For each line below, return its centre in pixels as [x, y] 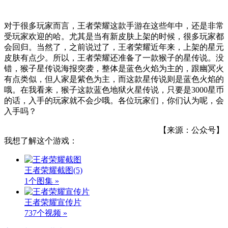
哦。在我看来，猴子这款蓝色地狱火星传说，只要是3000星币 [114, 90]
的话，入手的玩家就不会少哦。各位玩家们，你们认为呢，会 [114, 100]
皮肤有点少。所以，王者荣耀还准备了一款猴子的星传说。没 [114, 58]
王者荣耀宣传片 [53, 202]
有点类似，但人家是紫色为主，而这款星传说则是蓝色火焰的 [114, 79]
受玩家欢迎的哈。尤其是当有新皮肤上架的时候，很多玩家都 [114, 36]
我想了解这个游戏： [41, 140]
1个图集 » [42, 181]
